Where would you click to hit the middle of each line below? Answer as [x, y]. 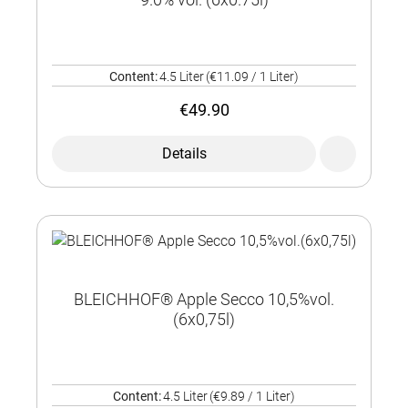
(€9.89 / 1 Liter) [252, 397]
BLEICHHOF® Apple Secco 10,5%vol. [204, 300]
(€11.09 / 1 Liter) [252, 77]
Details [184, 154]
